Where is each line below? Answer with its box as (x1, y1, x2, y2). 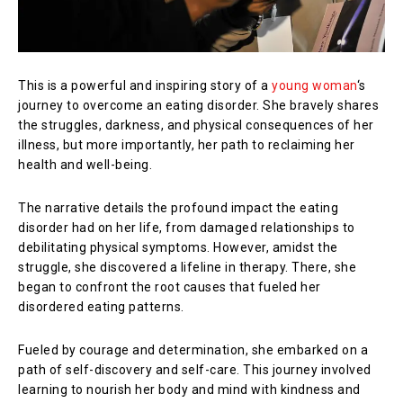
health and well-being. (18, 157, 152, 172)
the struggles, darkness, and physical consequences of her (18, 117, 374, 132)
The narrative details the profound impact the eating (18, 200, 338, 215)
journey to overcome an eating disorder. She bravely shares (18, 97, 379, 112)
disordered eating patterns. (18, 299, 184, 314)
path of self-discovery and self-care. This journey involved (18, 362, 372, 377)
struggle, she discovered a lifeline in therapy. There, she (18, 259, 356, 274)
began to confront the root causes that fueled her (18, 279, 321, 294)
